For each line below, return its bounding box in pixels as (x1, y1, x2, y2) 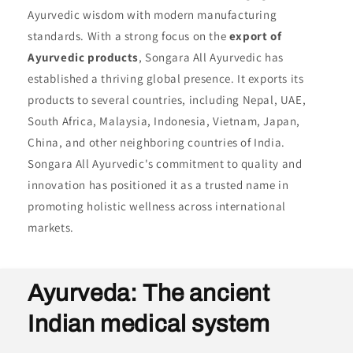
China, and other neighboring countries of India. (28, 135, 285, 150)
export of (229, 28, 282, 44)
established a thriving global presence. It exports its (28, 71, 304, 87)
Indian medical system (28, 311, 270, 337)
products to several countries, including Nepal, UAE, (28, 92, 307, 108)
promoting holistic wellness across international (28, 199, 286, 214)
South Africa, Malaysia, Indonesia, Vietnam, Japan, (28, 113, 301, 129)
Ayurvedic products (28, 50, 139, 65)
